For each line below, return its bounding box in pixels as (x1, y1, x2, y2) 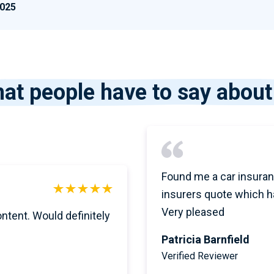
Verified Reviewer (161, 250, 238, 262)
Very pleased (161, 206, 224, 218)
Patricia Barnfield (161, 233, 250, 246)
